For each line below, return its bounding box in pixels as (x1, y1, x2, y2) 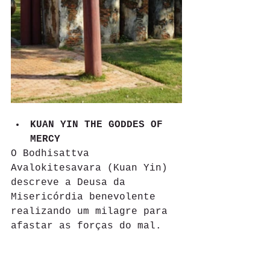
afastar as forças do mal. (11, 220, 162, 231)
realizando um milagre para (11, 206, 174, 217)
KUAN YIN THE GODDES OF (30, 119, 169, 130)
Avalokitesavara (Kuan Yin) (11, 162, 174, 174)
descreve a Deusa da (11, 177, 131, 188)
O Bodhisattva (11, 148, 95, 159)
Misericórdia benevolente (11, 191, 162, 202)
